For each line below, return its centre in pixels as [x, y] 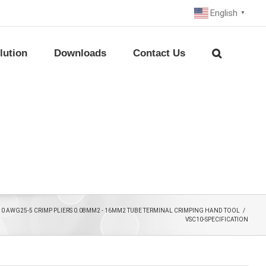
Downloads [80, 53]
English [224, 13]
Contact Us [159, 53]
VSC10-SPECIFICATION [217, 219]
